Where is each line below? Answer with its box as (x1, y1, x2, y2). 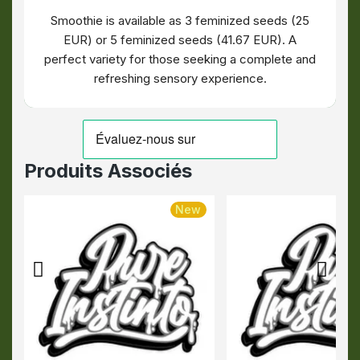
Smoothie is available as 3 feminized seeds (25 (51, 13, 309, 28)
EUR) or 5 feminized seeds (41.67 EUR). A (63, 32, 297, 47)
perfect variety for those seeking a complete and (44, 51, 316, 67)
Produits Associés (24, 159, 192, 182)
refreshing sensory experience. (93, 71, 267, 86)
